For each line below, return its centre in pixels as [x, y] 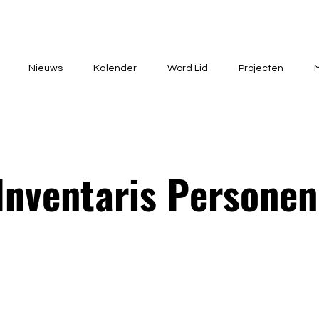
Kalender [115, 68]
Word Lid [188, 68]
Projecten [261, 68]
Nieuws [46, 68]
